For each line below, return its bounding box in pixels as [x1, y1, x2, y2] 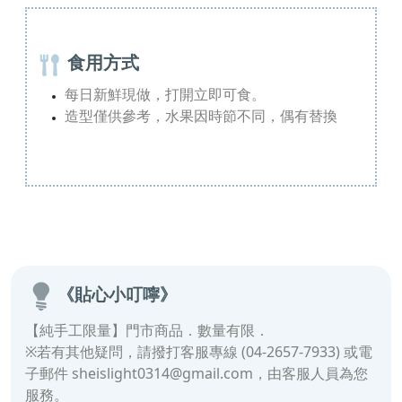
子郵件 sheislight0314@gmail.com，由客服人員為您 [25, 363, 368, 383]
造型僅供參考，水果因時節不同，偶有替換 [65, 109, 337, 125]
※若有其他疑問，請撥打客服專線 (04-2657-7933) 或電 [25, 341, 372, 362]
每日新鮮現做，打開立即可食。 [65, 88, 266, 103]
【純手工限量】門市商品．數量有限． [25, 319, 269, 340]
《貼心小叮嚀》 [57, 283, 177, 306]
